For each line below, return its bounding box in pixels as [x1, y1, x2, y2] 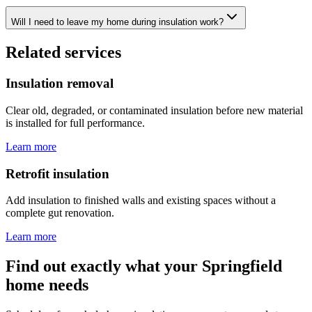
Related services [6, 43, 121, 62]
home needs [6, 276, 88, 295]
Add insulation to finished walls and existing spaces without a [6, 194, 276, 207]
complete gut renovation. [6, 207, 114, 219]
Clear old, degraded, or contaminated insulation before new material [6, 104, 303, 116]
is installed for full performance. [6, 117, 145, 129]
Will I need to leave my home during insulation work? [11, 17, 224, 28]
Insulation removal [6, 76, 114, 91]
